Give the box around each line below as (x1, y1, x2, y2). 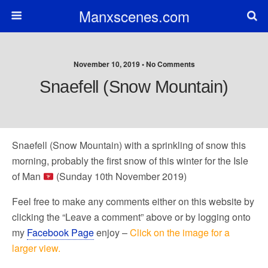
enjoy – (94, 226, 130, 239)
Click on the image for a (130, 226, 230, 239)
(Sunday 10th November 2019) (54, 169, 187, 183)
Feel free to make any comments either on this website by (12, 194, 254, 208)
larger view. (12, 241, 60, 255)
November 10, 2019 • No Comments (73, 59, 195, 69)
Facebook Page (27, 226, 94, 239)
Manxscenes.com (78, 5, 190, 26)
